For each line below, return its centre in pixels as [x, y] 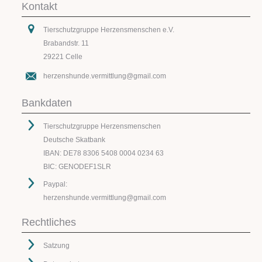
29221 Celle [63, 56]
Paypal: [55, 184]
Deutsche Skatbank [74, 139]
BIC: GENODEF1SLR [77, 166]
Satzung [56, 245]
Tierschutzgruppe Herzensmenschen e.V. [108, 30]
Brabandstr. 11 [66, 43]
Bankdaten [46, 103]
